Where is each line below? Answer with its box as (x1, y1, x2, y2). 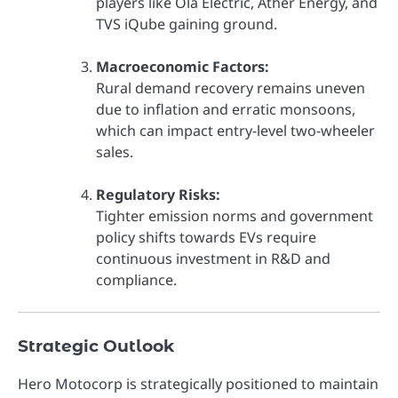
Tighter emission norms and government (96, 205, 373, 226)
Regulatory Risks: (96, 184, 220, 204)
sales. (96, 141, 133, 162)
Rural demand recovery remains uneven (96, 77, 365, 98)
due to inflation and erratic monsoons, (96, 99, 355, 119)
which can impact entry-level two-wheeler (96, 120, 375, 140)
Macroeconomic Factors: (96, 56, 269, 76)
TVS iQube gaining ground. (96, 13, 277, 34)
